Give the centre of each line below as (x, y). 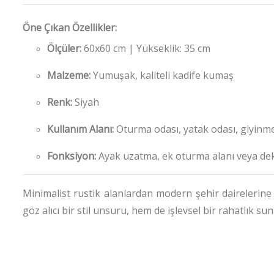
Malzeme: (69, 75)
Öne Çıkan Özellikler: (70, 27)
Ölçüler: (64, 48)
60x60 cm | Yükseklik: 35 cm (146, 48)
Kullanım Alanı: (80, 129)
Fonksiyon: (72, 156)
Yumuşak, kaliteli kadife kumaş (162, 75)
